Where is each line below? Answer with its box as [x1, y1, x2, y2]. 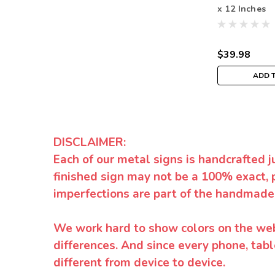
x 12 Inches [217, 3, 266, 15]
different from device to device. [53, 255, 225, 271]
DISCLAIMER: [53, 134, 126, 151]
